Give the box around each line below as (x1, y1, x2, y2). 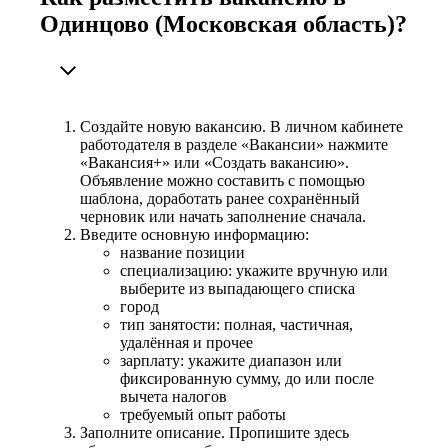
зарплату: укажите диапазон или (120, 351, 342, 369)
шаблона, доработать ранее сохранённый (80, 189, 360, 207)
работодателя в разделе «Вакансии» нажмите (80, 135, 388, 153)
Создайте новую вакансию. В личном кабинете (80, 117, 403, 135)
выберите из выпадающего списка (120, 279, 355, 297)
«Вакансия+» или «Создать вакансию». (80, 153, 349, 171)
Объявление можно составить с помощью (80, 171, 365, 189)
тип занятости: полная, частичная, (120, 315, 353, 333)
